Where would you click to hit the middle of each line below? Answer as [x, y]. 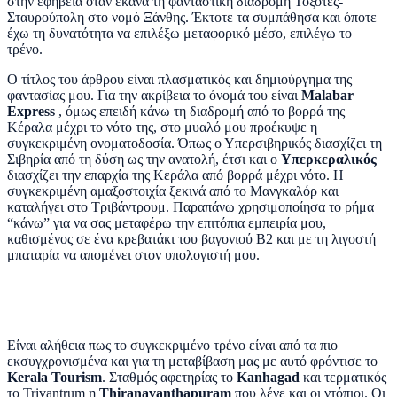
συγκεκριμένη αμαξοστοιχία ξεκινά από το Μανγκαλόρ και [173, 191]
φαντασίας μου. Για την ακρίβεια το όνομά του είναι [154, 95]
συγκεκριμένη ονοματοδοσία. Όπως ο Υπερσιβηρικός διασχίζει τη [195, 143]
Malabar [327, 95]
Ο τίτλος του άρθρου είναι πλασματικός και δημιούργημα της [179, 79]
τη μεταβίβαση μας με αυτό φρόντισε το [265, 361]
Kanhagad [268, 377]
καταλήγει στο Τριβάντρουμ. [88, 206]
